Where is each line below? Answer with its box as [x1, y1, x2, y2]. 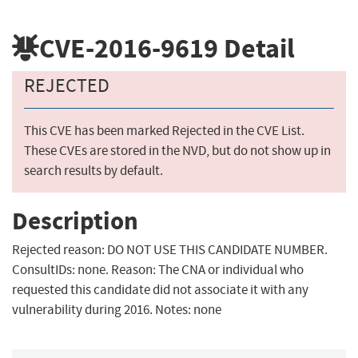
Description [12, 204, 138, 237]
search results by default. [24, 162, 163, 180]
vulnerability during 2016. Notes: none [12, 301, 221, 319]
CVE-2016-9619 [39, 30, 218, 66]
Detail [218, 30, 295, 66]
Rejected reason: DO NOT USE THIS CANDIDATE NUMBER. [12, 241, 328, 259]
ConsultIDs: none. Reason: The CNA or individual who [12, 261, 304, 279]
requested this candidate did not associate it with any [12, 281, 308, 299]
